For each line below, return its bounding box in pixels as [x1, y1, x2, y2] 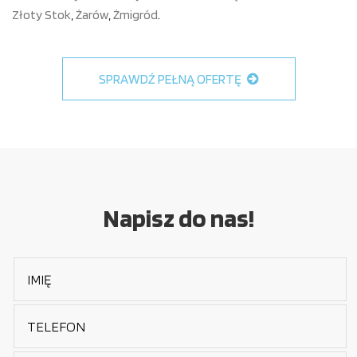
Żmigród [113, 6, 158, 22]
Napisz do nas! [103, 202, 254, 233]
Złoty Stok [12, 6, 71, 22]
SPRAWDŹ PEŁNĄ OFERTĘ [98, 70, 244, 87]
